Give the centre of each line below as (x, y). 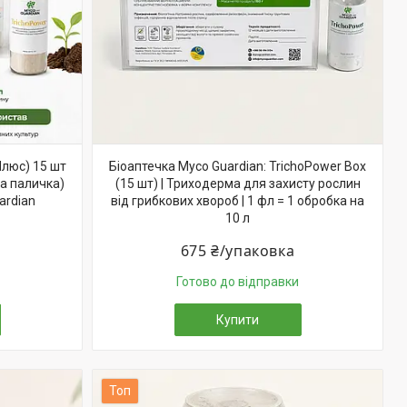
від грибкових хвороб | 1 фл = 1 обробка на (238, 201)
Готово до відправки (238, 282)
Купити (238, 320)
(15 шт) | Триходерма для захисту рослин (238, 184)
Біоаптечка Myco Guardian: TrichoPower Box (238, 166)
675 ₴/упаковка (238, 251)
